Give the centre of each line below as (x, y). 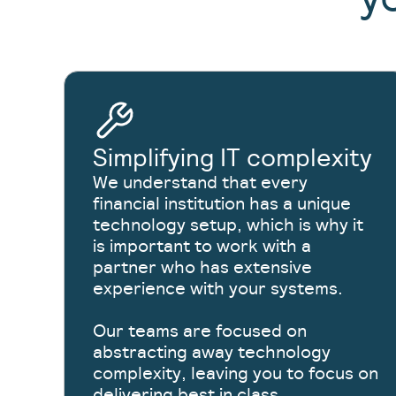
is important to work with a (202, 246)
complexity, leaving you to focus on (236, 373)
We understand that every (200, 182)
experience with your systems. (218, 288)
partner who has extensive (202, 267)
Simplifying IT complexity (232, 157)
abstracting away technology (212, 352)
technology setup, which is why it (228, 225)
